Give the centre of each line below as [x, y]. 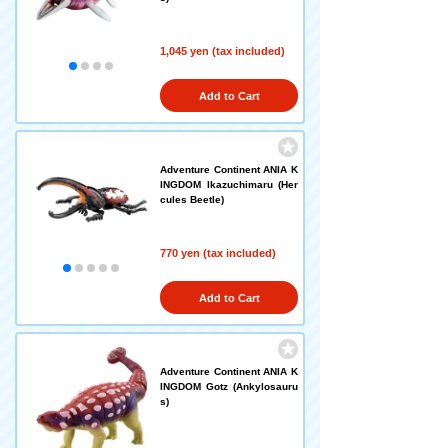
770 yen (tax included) [218, 253]
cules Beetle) [192, 199]
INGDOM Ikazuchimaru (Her [229, 184]
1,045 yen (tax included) [222, 51]
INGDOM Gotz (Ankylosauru [229, 386]
